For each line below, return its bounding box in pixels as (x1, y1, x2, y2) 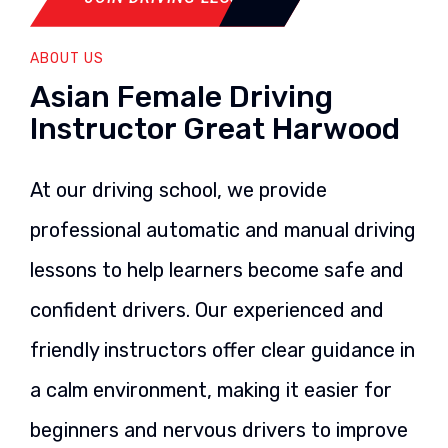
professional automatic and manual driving (30, 217, 416, 242)
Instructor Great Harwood (30, 110, 400, 147)
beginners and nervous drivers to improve (30, 417, 408, 442)
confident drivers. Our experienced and (30, 297, 384, 322)
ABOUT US (30, 49, 104, 67)
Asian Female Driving (30, 78, 333, 115)
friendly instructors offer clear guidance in (30, 337, 415, 362)
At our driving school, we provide (30, 177, 327, 202)
